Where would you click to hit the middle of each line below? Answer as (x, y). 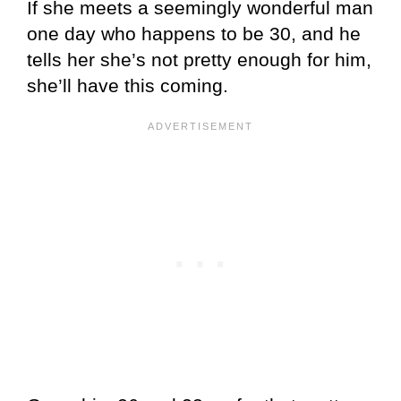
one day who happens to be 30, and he (194, 33)
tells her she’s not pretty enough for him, (199, 59)
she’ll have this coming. (128, 85)
